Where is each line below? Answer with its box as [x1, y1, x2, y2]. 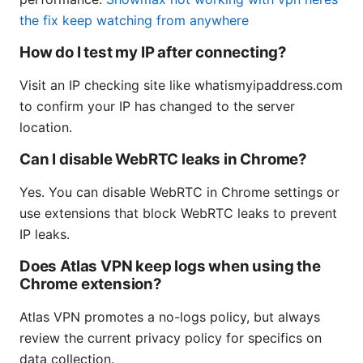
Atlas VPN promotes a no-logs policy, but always [19, 308, 320, 325]
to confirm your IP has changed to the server [19, 97, 295, 114]
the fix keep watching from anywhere [19, 11, 249, 28]
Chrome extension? [19, 274, 162, 293]
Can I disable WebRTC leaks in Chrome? [19, 149, 308, 169]
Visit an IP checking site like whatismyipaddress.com [19, 76, 343, 93]
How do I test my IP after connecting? [19, 42, 288, 62]
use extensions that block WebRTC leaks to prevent [19, 204, 337, 221]
